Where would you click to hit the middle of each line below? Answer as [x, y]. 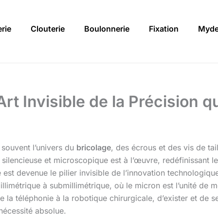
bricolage [94, 148]
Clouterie [48, 29]
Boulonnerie [107, 29]
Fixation [164, 29]
